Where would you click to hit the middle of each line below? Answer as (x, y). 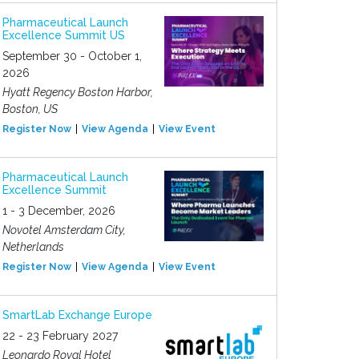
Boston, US (30, 109)
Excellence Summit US (64, 35)
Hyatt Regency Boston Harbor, (78, 92)
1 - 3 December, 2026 (59, 211)
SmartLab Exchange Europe (77, 315)
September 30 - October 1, (72, 56)
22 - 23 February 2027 (60, 336)
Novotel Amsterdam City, (64, 230)
